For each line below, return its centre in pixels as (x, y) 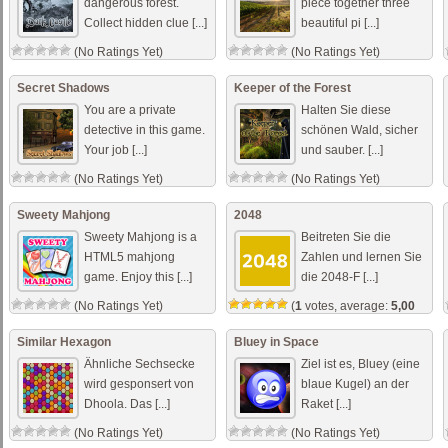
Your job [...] (115, 150)
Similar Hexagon (64, 342)
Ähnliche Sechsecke (139, 364)
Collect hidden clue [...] (145, 23)
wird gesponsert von (139, 384)
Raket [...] (326, 404)
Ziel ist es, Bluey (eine (360, 364)
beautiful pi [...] (340, 23)
